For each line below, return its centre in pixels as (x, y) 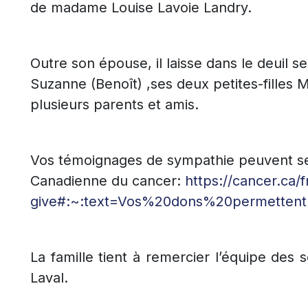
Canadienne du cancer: (108, 181)
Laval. (49, 278)
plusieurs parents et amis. (114, 104)
